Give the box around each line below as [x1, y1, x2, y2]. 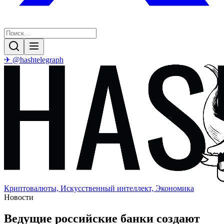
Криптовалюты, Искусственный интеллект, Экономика [4, 184, 194, 192]
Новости [4, 193, 33, 201]
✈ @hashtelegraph [4, 55, 63, 64]
